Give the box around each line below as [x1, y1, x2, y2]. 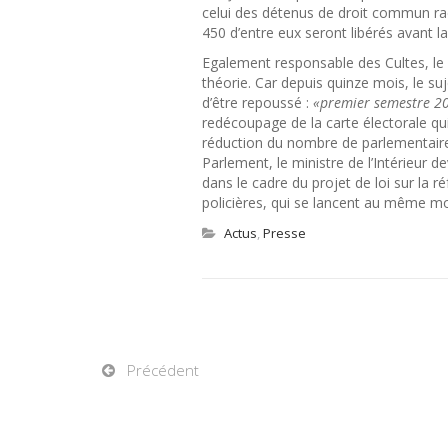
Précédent [127, 360, 199, 380]
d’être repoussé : [202, 93, 313, 112]
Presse [263, 224, 306, 242]
